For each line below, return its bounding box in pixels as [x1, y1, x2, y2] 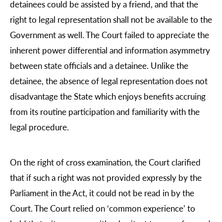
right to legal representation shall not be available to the [10, 13, 212, 25]
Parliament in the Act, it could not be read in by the [10, 187, 194, 199]
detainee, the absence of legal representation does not [10, 74, 208, 87]
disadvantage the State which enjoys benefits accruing [10, 90, 206, 102]
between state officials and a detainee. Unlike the [10, 59, 188, 71]
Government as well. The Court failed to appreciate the [10, 28, 209, 41]
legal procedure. [10, 120, 69, 133]
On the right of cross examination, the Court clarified [10, 156, 201, 168]
